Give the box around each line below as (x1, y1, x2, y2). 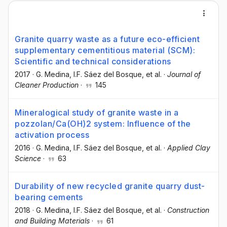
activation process (15, 130, 89, 140)
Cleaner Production (15, 81, 79, 89)
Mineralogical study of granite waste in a (15, 107, 179, 118)
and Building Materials (15, 216, 90, 225)
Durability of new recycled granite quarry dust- (15, 181, 205, 192)
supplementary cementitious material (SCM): (15, 45, 195, 55)
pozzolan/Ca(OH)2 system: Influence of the (15, 119, 191, 129)
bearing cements (15, 192, 83, 203)
